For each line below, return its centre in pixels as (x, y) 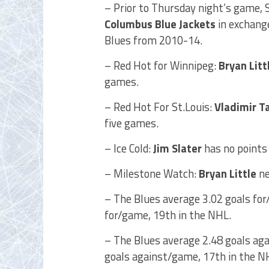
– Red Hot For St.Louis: (159, 107)
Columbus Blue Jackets (160, 24)
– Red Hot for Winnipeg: (162, 65)
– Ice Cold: (129, 148)
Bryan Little (228, 174)
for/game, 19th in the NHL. (168, 215)
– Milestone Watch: (152, 174)
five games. (131, 123)
